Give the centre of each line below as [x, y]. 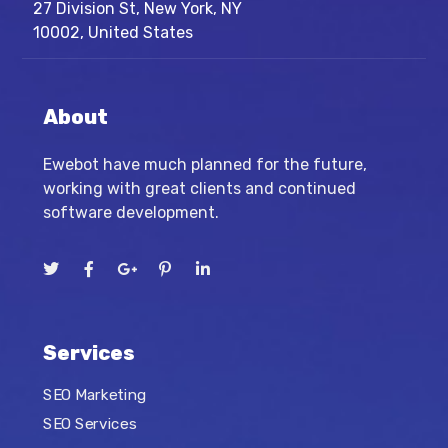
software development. [130, 212]
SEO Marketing [94, 394]
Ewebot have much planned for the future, [204, 164]
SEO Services [89, 424]
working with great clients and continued [199, 188]
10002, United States [112, 32]
